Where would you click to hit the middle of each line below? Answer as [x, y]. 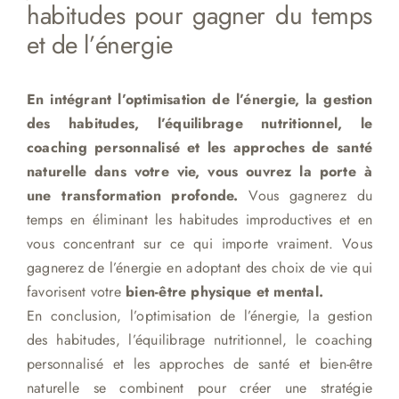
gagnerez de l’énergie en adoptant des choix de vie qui [199, 267]
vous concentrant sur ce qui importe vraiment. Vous [199, 243]
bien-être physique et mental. [222, 291]
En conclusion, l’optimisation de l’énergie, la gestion [199, 315]
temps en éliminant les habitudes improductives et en [199, 219]
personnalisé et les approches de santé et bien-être [199, 363]
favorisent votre [73, 291]
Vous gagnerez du [305, 195]
